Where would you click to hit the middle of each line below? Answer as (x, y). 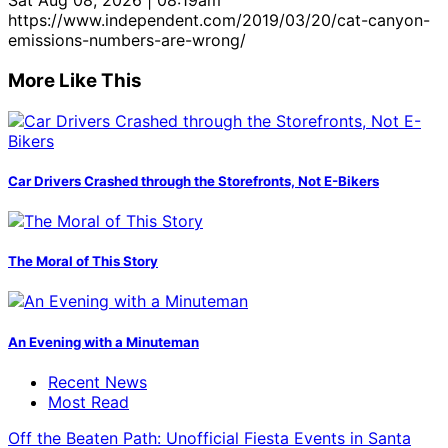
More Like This (75, 80)
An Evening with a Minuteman (103, 341)
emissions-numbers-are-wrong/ (127, 40)
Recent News (97, 381)
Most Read (88, 401)
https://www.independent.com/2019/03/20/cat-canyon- (219, 20)
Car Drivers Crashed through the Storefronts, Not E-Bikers (193, 180)
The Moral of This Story (83, 261)
